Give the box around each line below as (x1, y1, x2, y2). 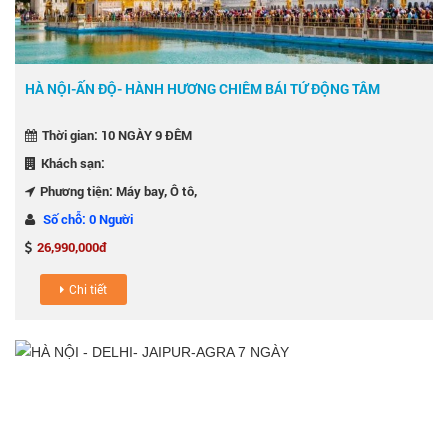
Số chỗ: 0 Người (43, 209, 133, 228)
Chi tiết (69, 280, 107, 297)
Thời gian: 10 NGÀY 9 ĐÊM (42, 125, 192, 144)
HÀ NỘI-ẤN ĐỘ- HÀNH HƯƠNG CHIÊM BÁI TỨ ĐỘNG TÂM (25, 78, 380, 98)
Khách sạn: (41, 153, 105, 172)
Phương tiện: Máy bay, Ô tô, (40, 181, 197, 200)
